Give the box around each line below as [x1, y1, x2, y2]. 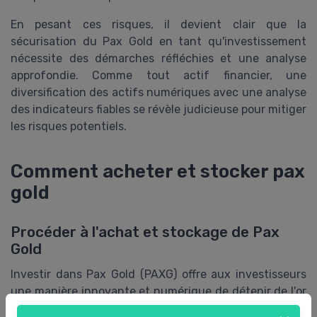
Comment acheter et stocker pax [11, 160, 305, 182]
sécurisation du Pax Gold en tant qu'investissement [11, 34, 306, 48]
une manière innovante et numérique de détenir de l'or [11, 284, 306, 298]
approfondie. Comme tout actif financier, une [11, 68, 306, 82]
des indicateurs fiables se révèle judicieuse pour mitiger [11, 102, 306, 116]
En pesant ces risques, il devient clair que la [11, 17, 306, 31]
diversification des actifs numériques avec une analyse [11, 85, 306, 99]
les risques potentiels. [11, 119, 127, 133]
